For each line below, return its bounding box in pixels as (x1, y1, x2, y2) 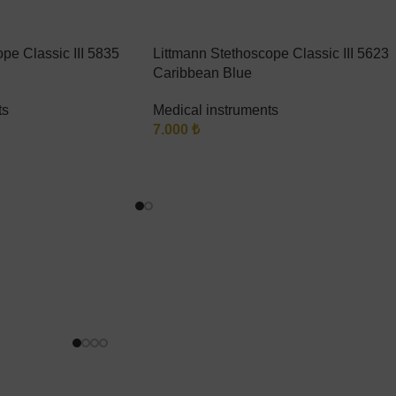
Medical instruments (153, 103, 278, 118)
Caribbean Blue (153, 65, 252, 80)
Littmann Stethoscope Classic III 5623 (153, 46, 389, 61)
